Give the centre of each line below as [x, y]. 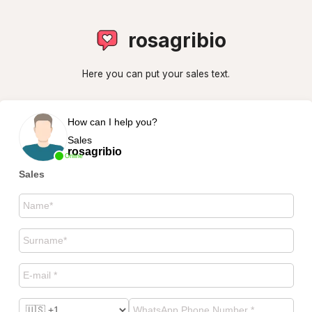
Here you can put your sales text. [156, 74]
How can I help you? [112, 122]
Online [73, 156]
